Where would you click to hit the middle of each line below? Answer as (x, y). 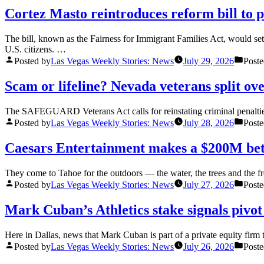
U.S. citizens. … (35, 49)
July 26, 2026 (209, 246)
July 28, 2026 (209, 123)
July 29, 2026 (209, 61)
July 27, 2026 (209, 184)
